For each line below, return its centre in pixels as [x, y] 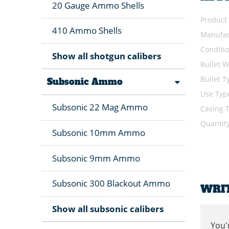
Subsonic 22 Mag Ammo [100, 107]
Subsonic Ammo [85, 82]
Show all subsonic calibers [108, 209]
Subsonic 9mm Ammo [96, 158]
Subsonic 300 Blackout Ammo [111, 184]
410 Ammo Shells [87, 31]
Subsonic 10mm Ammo [99, 133]
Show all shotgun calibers [107, 56]
